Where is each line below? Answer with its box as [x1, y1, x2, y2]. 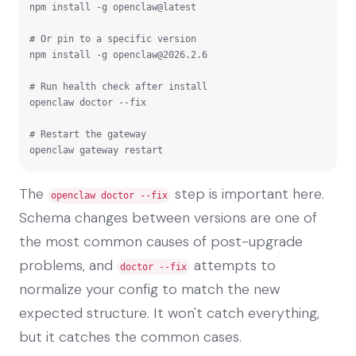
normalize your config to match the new [19, 279, 280, 299]
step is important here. [171, 184, 324, 203]
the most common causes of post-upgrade [19, 231, 303, 251]
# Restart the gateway [29, 128, 146, 140]
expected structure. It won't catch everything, [19, 303, 319, 323]
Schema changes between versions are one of [19, 207, 317, 227]
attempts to [190, 255, 276, 275]
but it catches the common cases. [19, 327, 242, 346]
